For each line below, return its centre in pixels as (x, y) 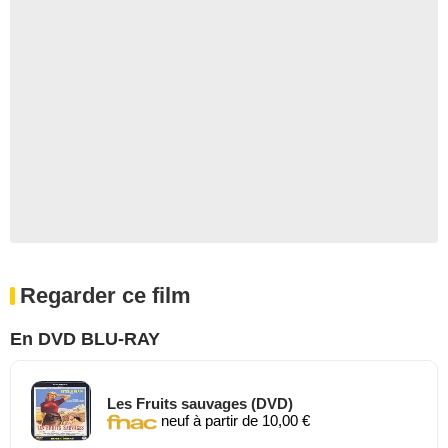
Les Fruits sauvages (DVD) (200, 403)
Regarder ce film (105, 295)
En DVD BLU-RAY (85, 339)
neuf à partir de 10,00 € (233, 420)
